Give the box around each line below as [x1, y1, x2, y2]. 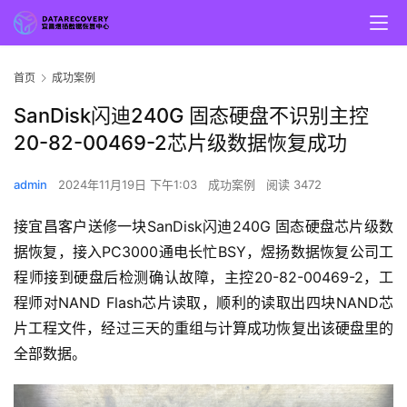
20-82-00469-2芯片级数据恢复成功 [14, 131, 347, 155]
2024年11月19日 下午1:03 [58, 177, 201, 193]
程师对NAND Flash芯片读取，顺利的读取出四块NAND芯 [14, 293, 393, 313]
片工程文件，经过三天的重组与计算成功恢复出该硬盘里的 [14, 319, 393, 338]
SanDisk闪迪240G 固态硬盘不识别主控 [14, 104, 369, 128]
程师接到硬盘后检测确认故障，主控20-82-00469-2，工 [14, 268, 393, 287]
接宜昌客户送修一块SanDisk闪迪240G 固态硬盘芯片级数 [14, 217, 393, 236]
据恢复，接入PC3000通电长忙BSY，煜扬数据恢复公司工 [14, 243, 393, 262]
